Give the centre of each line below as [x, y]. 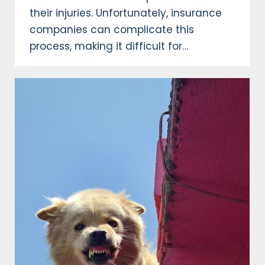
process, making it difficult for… [109, 46]
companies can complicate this [112, 30]
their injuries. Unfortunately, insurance [126, 13]
